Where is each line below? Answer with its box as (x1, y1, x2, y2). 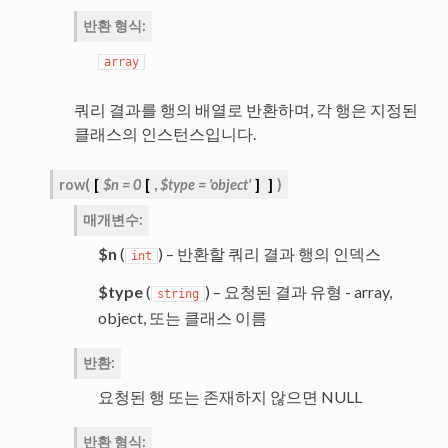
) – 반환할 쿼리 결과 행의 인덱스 (157, 244, 381, 264)
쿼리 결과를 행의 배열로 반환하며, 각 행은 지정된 (73, 100, 418, 120)
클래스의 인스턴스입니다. (73, 124, 256, 144)
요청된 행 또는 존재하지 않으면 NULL (97, 387, 362, 407)
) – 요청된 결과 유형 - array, (204, 282, 392, 302)
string (156, 287, 199, 302)
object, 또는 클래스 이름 (97, 308, 267, 328)
